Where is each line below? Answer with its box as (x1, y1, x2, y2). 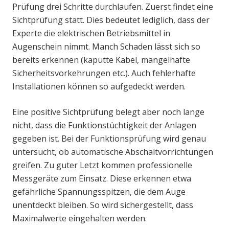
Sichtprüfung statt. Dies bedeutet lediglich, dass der (12, 14, 210, 26)
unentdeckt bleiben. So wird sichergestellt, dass (12, 199, 193, 211)
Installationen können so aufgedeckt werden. (12, 81, 186, 93)
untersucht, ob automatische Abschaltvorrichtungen (12, 146, 213, 158)
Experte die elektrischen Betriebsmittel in (12, 28, 170, 39)
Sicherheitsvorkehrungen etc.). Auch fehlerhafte (12, 67, 196, 79)
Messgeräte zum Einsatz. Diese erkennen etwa (12, 173, 191, 185)
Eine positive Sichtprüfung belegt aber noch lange (12, 106, 204, 118)
